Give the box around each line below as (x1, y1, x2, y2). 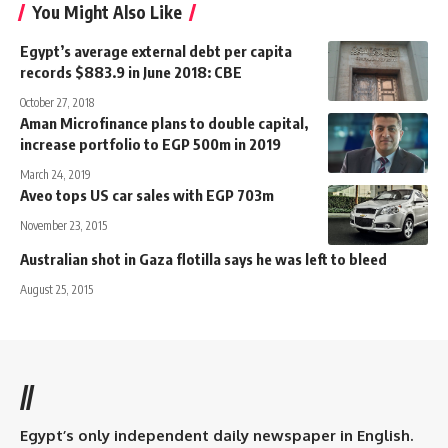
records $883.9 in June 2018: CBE (20, 62, 242, 81)
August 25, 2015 (20, 281, 93, 297)
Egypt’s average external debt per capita (20, 41, 292, 60)
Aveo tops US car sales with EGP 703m (20, 185, 274, 204)
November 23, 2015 (20, 217, 107, 233)
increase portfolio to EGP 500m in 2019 (20, 134, 281, 153)
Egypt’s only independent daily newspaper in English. (20, 425, 413, 445)
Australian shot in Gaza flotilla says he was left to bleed (20, 249, 387, 268)
